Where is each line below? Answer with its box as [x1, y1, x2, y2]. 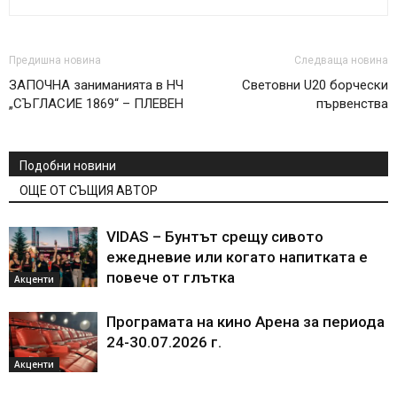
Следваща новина [294, 53, 388, 66]
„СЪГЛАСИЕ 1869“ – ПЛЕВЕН [9, 95, 183, 112]
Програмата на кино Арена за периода [106, 312, 385, 331]
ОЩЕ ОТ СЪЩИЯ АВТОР [19, 183, 158, 198]
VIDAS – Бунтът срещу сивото [106, 227, 323, 245]
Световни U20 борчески [242, 76, 388, 93]
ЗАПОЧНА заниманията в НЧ [9, 76, 183, 93]
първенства [316, 95, 388, 112]
